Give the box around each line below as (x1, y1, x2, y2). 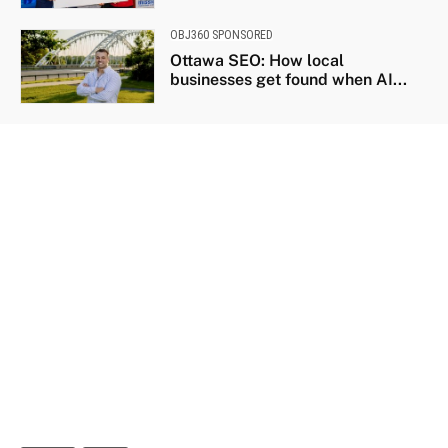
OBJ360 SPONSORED (169, 28, 273, 43)
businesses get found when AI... (169, 70, 407, 90)
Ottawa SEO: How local (169, 51, 344, 71)
